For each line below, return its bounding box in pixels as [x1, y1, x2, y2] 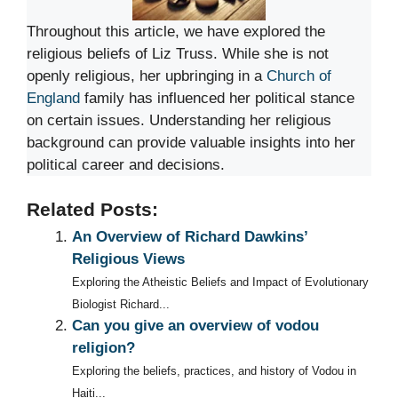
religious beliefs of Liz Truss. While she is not [27, 45, 329, 63]
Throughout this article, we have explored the [27, 23, 325, 41]
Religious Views [72, 250, 185, 267]
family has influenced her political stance [80, 90, 354, 107]
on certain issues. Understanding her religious [27, 112, 331, 130]
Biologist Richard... [72, 297, 170, 311]
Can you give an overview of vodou [72, 316, 319, 334]
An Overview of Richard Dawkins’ [72, 227, 307, 245]
